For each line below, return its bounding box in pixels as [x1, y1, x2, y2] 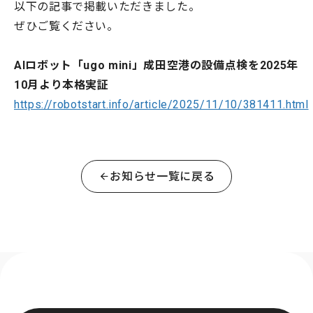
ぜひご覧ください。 [14, 20, 119, 33]
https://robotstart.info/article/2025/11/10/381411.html [14, 98, 309, 111]
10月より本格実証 [14, 78, 109, 92]
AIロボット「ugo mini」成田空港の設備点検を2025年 [14, 59, 298, 72]
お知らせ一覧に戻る [110, 170, 215, 183]
